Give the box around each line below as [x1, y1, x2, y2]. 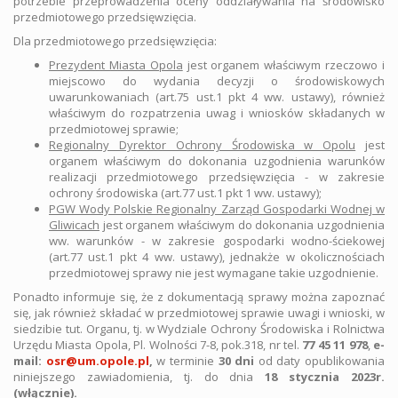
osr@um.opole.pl [45, 353, 149, 369]
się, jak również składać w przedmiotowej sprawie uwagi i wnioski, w [13, 305, 385, 321]
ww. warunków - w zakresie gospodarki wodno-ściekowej [49, 233, 385, 249]
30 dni [218, 353, 255, 369]
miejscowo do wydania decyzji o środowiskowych [49, 73, 385, 89]
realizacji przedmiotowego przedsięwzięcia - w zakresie [49, 169, 385, 185]
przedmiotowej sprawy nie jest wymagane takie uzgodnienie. [49, 265, 378, 281]
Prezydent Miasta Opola [49, 57, 183, 73]
